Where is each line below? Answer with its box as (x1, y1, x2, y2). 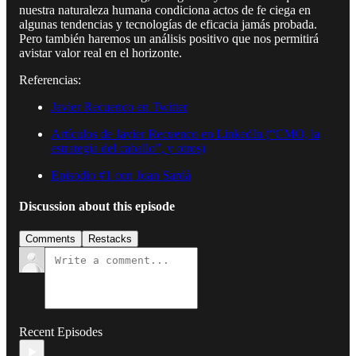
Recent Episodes (19, 325, 103, 339)
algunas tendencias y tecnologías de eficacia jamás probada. (19, 17, 317, 31)
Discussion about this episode (19, 199, 175, 214)
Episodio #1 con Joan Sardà (51, 168, 191, 182)
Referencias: (19, 72, 81, 87)
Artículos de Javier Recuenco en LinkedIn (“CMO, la (51, 126, 319, 141)
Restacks (88, 233, 132, 246)
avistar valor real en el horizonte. (19, 45, 185, 60)
